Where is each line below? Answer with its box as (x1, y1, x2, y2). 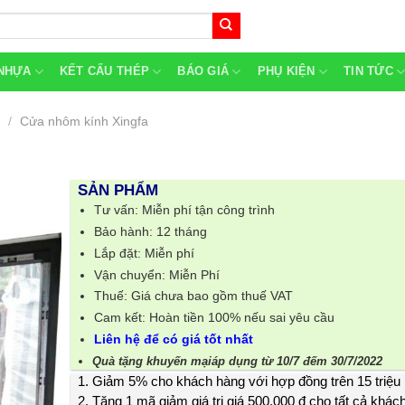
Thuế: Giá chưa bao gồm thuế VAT (93, 288, 293, 304)
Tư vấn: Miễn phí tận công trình (93, 202, 275, 218)
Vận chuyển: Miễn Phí (93, 267, 220, 282)
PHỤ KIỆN (257, 65, 316, 78)
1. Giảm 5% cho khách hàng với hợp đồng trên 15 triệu (77, 373, 400, 390)
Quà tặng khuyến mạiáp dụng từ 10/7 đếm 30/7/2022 (92, 354, 383, 369)
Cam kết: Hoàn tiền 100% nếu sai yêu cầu (93, 310, 334, 325)
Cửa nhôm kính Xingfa (19, 114, 148, 129)
